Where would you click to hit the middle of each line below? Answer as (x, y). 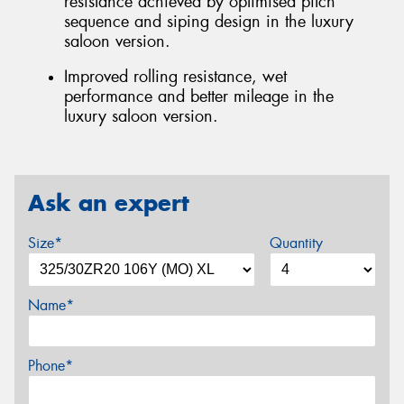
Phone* (50, 365)
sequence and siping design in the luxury (209, 21)
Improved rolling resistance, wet (175, 77)
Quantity (296, 243)
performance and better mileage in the (199, 97)
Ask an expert (109, 202)
